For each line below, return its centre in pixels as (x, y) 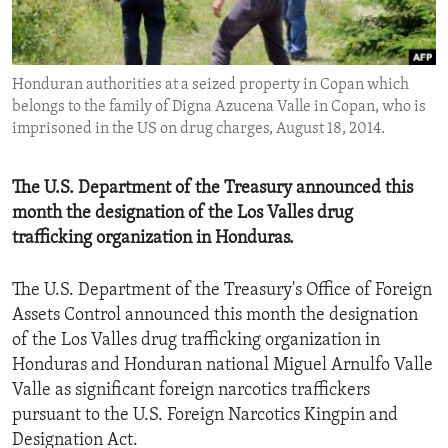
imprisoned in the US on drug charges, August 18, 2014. (198, 129)
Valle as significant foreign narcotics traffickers (191, 391)
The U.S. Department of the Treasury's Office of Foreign (222, 291)
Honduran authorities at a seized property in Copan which (210, 85)
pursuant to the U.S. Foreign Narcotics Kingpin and (205, 416)
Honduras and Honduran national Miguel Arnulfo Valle (222, 366)
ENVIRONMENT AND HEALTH (132, 19)
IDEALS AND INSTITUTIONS (127, 55)
